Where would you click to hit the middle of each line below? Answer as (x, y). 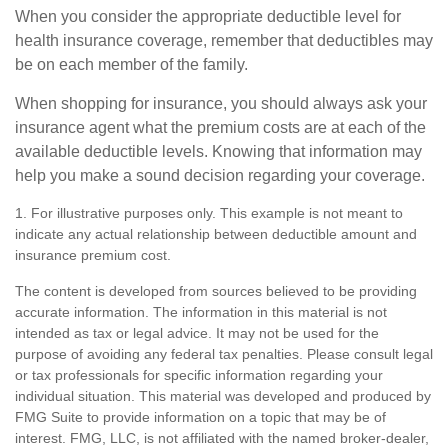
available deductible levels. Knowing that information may (218, 152)
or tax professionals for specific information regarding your (199, 375)
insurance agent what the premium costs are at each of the (220, 128)
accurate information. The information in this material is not (201, 312)
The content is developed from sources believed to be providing (216, 291)
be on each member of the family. (131, 65)
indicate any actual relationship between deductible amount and (216, 234)
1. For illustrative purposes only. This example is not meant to (209, 213)
